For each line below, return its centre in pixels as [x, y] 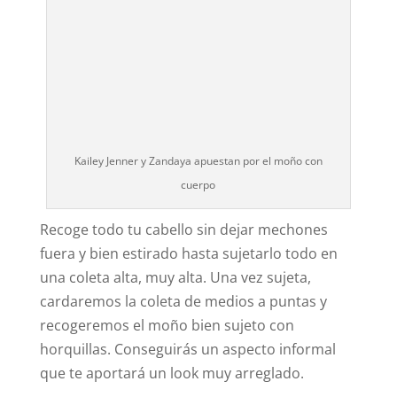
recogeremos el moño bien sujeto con [167, 326]
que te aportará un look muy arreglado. [171, 374]
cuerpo [198, 185]
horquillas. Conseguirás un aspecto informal [187, 350]
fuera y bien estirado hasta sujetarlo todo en [188, 254]
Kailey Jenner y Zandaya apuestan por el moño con [198, 161]
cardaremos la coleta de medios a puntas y [183, 302]
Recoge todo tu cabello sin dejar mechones [183, 230]
